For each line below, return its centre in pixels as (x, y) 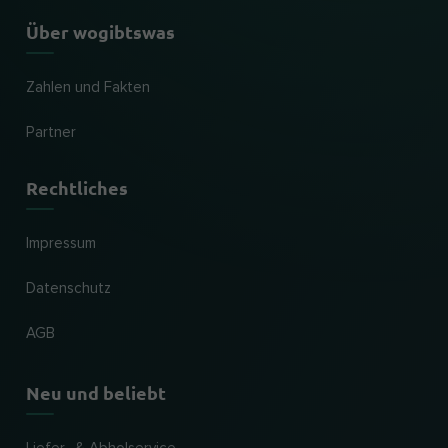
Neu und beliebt (96, 392)
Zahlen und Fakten (88, 87)
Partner (51, 132)
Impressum (61, 243)
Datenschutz (68, 288)
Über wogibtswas (100, 31)
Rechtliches (77, 187)
